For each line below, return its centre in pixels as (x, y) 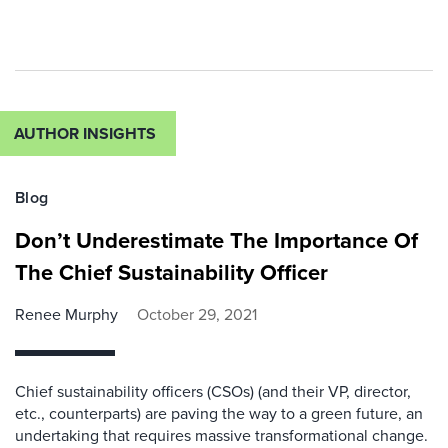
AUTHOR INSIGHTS (85, 133)
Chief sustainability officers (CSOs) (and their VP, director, (213, 391)
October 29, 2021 (197, 314)
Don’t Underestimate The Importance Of (216, 240)
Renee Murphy (66, 314)
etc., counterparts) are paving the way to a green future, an (219, 413)
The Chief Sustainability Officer (171, 272)
